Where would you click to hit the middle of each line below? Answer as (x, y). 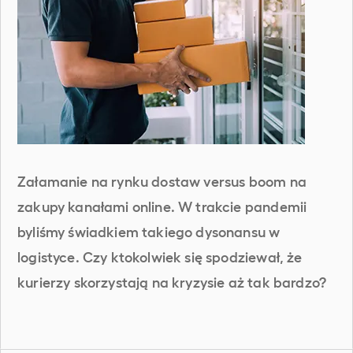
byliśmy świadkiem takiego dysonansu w (149, 230)
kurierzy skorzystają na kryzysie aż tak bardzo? (172, 281)
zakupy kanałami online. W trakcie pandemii (162, 205)
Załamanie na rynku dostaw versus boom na (162, 180)
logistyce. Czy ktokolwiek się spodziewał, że (160, 256)
